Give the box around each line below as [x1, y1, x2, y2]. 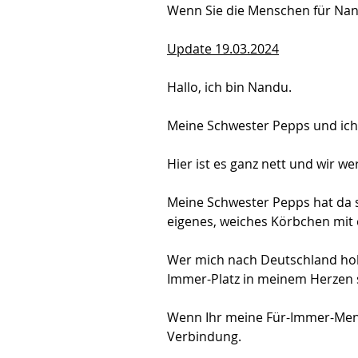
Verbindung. [167, 328, 241, 345]
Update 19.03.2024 [167, 40, 279, 58]
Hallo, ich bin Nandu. [167, 78, 292, 96]
